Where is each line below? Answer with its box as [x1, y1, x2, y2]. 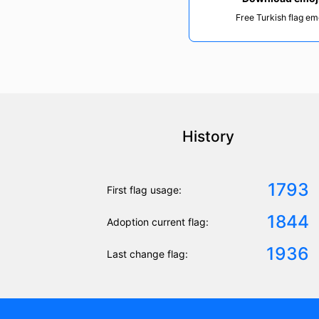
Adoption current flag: [107, 216, 209, 229]
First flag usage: [107, 184, 182, 197]
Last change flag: [107, 248, 188, 261]
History [182, 127, 234, 146]
